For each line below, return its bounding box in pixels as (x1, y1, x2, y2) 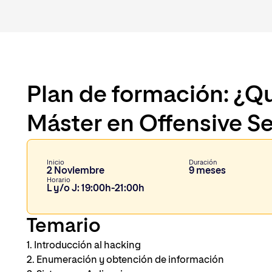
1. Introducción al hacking (27, 241, 141, 251)
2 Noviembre (47, 166, 104, 177)
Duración (189, 159, 218, 166)
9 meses (189, 166, 226, 177)
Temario (27, 217, 101, 237)
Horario (47, 177, 70, 184)
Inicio (47, 159, 64, 166)
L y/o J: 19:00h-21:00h (47, 184, 144, 194)
